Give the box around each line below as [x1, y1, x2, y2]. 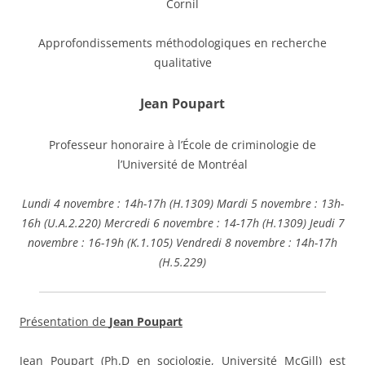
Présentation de [20, 313, 109, 329]
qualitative [153, 54, 212, 70]
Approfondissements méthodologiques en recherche [38, 34, 327, 51]
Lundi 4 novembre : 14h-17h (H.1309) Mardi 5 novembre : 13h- [21, 195, 344, 211]
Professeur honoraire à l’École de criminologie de [49, 136, 316, 152]
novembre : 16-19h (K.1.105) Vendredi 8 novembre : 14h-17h [28, 234, 337, 250]
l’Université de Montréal [117, 156, 248, 172]
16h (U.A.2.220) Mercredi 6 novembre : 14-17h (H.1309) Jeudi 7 [20, 214, 345, 231]
